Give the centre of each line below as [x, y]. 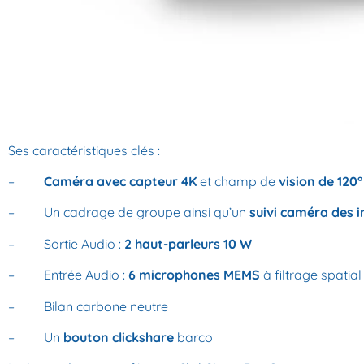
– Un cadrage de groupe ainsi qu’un [129, 212]
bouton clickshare [119, 338]
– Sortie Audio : [66, 243]
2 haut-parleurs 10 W [188, 243]
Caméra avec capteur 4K [120, 182]
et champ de [238, 182]
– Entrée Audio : [68, 275]
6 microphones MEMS [194, 275]
